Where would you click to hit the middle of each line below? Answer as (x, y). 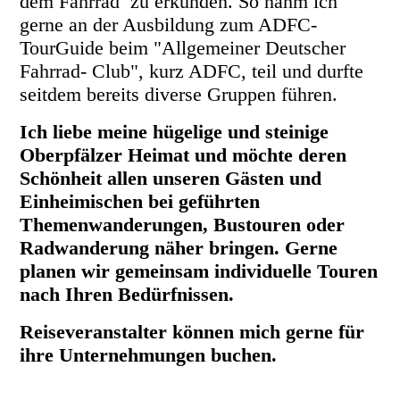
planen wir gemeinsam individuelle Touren (199, 271)
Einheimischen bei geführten (140, 202)
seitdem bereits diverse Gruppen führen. (179, 95)
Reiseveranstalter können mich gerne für (192, 332)
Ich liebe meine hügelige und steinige (175, 132)
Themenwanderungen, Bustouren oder (183, 225)
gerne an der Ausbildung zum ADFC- (169, 25)
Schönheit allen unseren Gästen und (171, 179)
